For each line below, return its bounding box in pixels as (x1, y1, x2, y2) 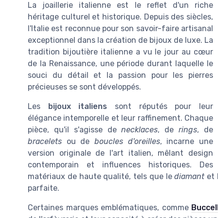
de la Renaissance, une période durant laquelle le (28, 59, 213, 69)
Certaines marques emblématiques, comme (28, 203, 191, 213)
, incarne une (160, 137, 214, 146)
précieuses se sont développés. (28, 82, 141, 92)
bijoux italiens (48, 102, 108, 111)
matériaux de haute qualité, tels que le (28, 172, 175, 182)
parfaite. (28, 183, 59, 193)
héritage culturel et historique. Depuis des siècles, (28, 12, 213, 22)
